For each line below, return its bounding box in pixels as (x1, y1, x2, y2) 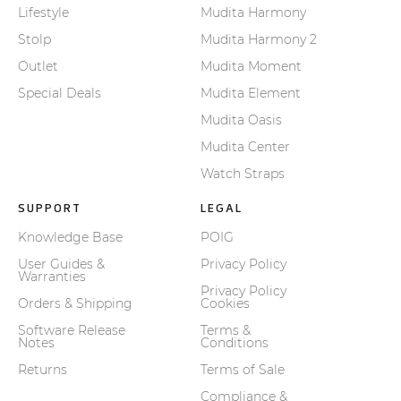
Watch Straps (200, 166, 285, 183)
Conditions (200, 335, 269, 352)
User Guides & (18, 256, 105, 273)
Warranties (18, 269, 86, 286)
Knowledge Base (18, 229, 123, 246)
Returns (18, 362, 67, 379)
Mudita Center (200, 139, 290, 156)
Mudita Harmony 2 (200, 31, 317, 48)
